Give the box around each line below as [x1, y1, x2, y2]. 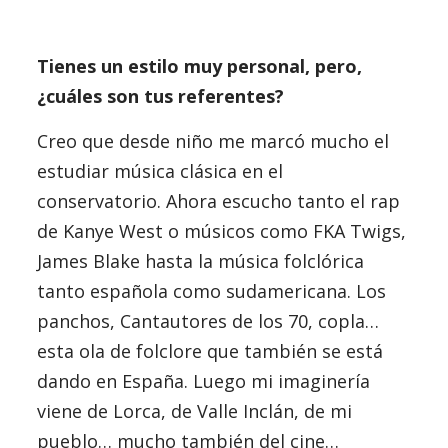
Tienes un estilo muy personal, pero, [36, 54, 362, 78]
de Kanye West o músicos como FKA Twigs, [36, 219, 406, 243]
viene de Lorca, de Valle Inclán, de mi [36, 399, 352, 423]
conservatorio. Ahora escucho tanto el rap [36, 189, 400, 213]
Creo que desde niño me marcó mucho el [36, 129, 389, 153]
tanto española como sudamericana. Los [36, 279, 386, 303]
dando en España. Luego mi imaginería [36, 369, 370, 393]
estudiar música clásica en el [36, 159, 283, 183]
